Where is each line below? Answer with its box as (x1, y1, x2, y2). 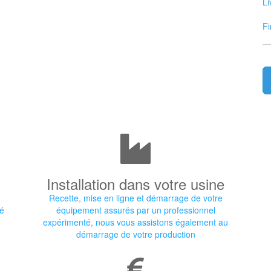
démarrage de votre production (76, 228, 195, 240)
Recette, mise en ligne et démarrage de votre (48, 192, 223, 204)
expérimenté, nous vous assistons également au (43, 216, 228, 228)
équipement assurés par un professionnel (56, 204, 215, 216)
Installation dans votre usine (47, 173, 224, 194)
